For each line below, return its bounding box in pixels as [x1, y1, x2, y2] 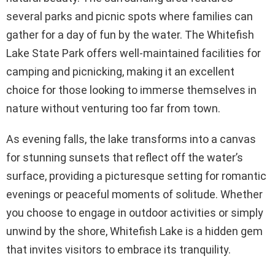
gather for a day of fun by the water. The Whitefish [6, 28, 254, 41]
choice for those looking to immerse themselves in [6, 83, 257, 96]
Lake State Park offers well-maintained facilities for [6, 46, 261, 60]
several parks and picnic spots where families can [6, 9, 253, 23]
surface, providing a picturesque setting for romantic [6, 169, 266, 182]
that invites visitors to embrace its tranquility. [6, 242, 231, 256]
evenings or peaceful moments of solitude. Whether [6, 187, 263, 201]
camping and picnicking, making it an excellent [6, 64, 234, 78]
